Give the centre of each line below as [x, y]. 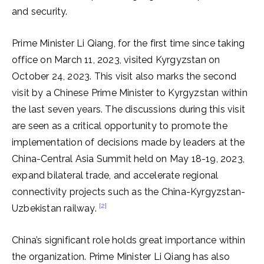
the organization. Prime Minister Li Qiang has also [121, 257]
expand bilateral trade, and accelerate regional [115, 175]
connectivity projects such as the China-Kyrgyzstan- [129, 192]
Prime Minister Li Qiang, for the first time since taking [128, 43]
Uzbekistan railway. [55, 208]
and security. [40, 11]
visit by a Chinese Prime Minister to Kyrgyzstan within [130, 93]
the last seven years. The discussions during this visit [129, 109]
